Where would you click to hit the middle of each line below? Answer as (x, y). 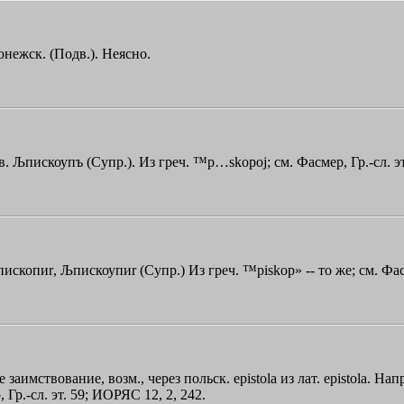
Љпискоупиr (98, 270)
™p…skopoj (230, 161)
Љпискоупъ (48, 161)
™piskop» (272, 270)
